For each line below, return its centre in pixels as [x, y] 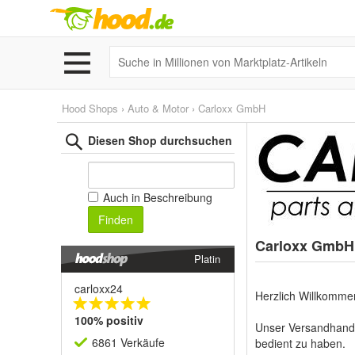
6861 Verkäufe [128, 342]
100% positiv [109, 320]
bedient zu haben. [300, 343]
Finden [116, 219]
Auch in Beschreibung [156, 197]
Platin [207, 259]
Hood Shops [90, 108]
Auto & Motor [158, 108]
